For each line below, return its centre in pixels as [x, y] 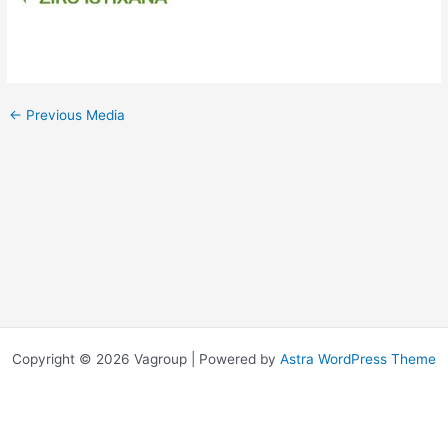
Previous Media [74, 114]
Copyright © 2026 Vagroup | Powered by [146, 359]
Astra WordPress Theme [358, 359]
